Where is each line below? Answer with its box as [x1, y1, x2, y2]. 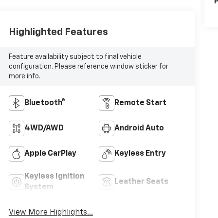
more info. [8, 73, 40, 80]
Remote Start [114, 99, 166, 108]
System [24, 183, 54, 192]
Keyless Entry [114, 150, 166, 158]
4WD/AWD [24, 125, 64, 133]
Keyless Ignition [24, 173, 84, 181]
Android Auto [114, 125, 164, 133]
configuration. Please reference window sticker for [8, 63, 168, 70]
